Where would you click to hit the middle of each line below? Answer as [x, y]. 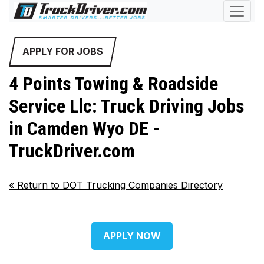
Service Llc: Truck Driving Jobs [127, 106]
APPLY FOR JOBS [63, 51]
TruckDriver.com [72, 151]
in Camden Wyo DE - [84, 128]
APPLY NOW [132, 236]
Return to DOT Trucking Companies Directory [118, 185]
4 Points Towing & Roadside [113, 84]
